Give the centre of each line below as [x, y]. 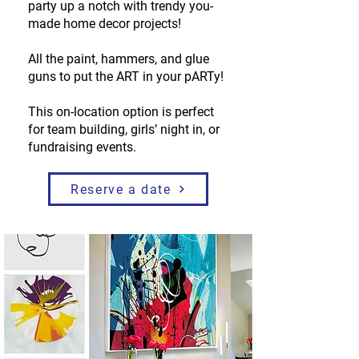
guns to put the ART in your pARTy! [127, 77]
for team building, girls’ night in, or [124, 129]
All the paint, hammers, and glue [119, 59]
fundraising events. [82, 147]
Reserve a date [121, 189]
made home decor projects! [105, 24]
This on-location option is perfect [121, 112]
